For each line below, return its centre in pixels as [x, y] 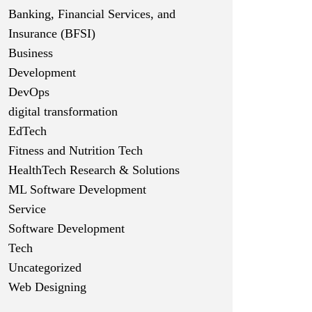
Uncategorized [45, 267]
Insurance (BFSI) [52, 33]
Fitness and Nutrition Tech [76, 150]
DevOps [29, 92]
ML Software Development [77, 189]
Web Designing [47, 287]
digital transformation [63, 111]
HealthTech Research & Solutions [94, 170]
